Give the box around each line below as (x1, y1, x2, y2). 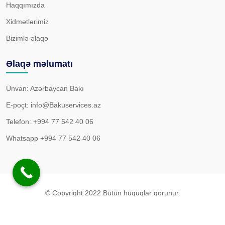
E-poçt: (6, 100, 31, 109)
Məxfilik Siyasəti (87, 207, 138, 216)
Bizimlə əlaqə (6, 34, 48, 42)
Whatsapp (6, 134, 40, 142)
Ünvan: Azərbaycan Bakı (6, 84, 84, 92)
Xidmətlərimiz (6, 17, 49, 26)
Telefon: (6, 117, 33, 126)
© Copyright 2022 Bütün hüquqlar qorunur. (45, 188, 180, 197)
